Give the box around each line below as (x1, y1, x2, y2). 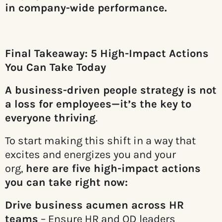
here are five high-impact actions (26, 162, 201, 175)
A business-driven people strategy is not (5, 84, 217, 97)
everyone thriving (5, 111, 96, 125)
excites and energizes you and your (5, 148, 176, 162)
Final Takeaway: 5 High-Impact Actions (5, 47, 209, 60)
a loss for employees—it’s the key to (5, 98, 191, 111)
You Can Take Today (5, 61, 106, 74)
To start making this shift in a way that (5, 134, 196, 148)
